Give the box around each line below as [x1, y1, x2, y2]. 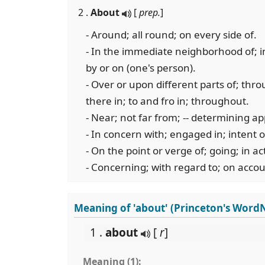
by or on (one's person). [86, 61, 196, 75]
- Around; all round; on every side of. [86, 28, 257, 41]
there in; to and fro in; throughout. [86, 94, 249, 108]
